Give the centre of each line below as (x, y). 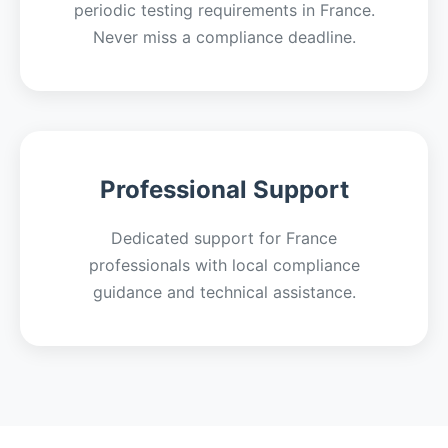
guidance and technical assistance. (224, 292)
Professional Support (224, 189)
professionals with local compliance (224, 265)
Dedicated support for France (224, 238)
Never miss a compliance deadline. (224, 37)
